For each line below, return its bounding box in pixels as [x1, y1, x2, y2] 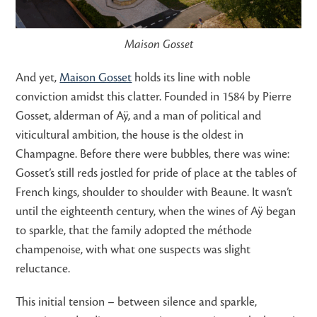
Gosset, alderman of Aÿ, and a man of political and [16, 109, 262, 122]
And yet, [16, 71, 60, 84]
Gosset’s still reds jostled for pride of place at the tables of [16, 166, 297, 180]
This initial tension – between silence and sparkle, [16, 295, 258, 309]
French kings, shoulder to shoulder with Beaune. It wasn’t [16, 185, 293, 199]
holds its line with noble [132, 71, 251, 84]
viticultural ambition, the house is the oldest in [16, 128, 244, 142]
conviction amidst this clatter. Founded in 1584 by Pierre [16, 90, 292, 103]
